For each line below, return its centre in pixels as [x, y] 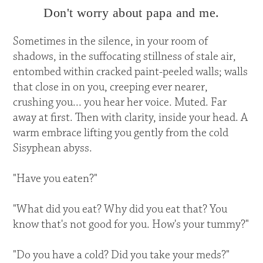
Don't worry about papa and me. [131, 12]
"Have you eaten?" [55, 179]
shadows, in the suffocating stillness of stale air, [125, 57]
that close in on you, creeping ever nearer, [111, 87]
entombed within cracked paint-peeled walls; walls [131, 72]
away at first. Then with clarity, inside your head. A [131, 118]
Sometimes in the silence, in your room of [111, 42]
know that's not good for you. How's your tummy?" [131, 225]
